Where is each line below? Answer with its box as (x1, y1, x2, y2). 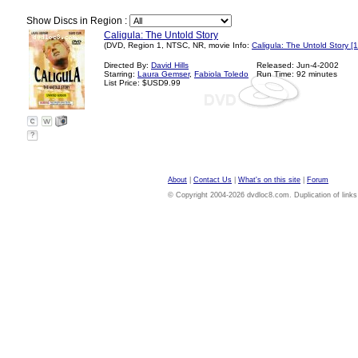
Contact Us (193, 176, 232, 184)
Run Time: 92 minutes (257, 70, 337, 78)
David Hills (151, 61, 189, 70)
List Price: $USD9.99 (104, 78, 181, 87)
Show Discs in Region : (26, 15, 129, 26)
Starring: (104, 70, 137, 78)
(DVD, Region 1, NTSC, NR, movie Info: (104, 41, 252, 50)
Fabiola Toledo (194, 70, 249, 78)
